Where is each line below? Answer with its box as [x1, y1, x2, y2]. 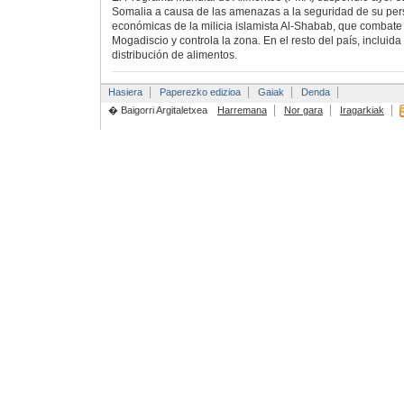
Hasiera [107, 86, 142, 97]
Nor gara [283, 104, 323, 115]
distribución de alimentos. [111, 49, 237, 62]
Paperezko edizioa [159, 86, 241, 97]
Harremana [216, 104, 267, 115]
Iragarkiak [339, 104, 384, 115]
